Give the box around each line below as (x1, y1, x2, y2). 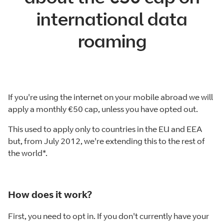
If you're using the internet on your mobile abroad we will (8, 92, 213, 102)
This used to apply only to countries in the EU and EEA (8, 124, 202, 134)
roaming (77, 29, 146, 52)
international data (36, 7, 187, 30)
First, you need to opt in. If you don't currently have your (8, 210, 209, 221)
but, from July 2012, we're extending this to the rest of (8, 136, 205, 146)
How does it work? (8, 188, 92, 200)
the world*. (8, 148, 47, 158)
